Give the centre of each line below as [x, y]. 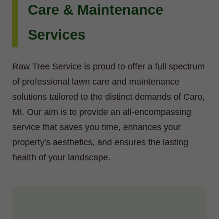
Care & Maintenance [96, 10]
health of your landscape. [61, 158]
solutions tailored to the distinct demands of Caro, [109, 97]
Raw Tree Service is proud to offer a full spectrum [109, 67]
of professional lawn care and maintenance [96, 82]
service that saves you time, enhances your [97, 127]
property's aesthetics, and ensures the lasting [100, 142]
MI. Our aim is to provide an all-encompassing [102, 112]
